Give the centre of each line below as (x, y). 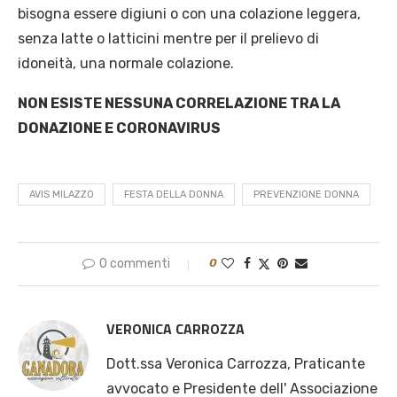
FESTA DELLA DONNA (174, 194)
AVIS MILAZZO (62, 194)
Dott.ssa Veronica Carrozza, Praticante (236, 363)
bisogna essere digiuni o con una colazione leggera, (189, 13)
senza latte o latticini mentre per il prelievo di (168, 38)
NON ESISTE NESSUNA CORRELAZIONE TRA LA (179, 103)
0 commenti (135, 263)
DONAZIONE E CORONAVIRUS (119, 128)
